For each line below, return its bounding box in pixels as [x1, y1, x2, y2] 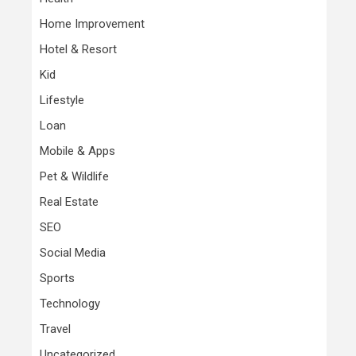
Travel [40, 322, 71, 336]
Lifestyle [40, 93, 84, 107]
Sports [40, 271, 75, 285]
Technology [40, 296, 100, 311]
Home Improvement [40, 17, 145, 31]
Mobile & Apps [40, 144, 115, 158]
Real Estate [40, 195, 99, 209]
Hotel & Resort [40, 42, 117, 56]
